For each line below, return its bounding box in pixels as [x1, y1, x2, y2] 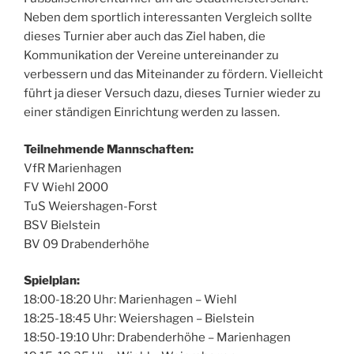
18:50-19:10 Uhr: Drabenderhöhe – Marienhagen [24, 330, 291, 345]
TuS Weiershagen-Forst [24, 198, 157, 213]
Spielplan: [24, 273, 80, 288]
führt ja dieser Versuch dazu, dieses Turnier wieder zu [24, 86, 321, 101]
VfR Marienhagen [24, 160, 122, 175]
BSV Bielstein [24, 217, 100, 232]
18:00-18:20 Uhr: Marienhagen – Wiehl [24, 292, 237, 307]
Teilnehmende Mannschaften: [24, 141, 194, 156]
